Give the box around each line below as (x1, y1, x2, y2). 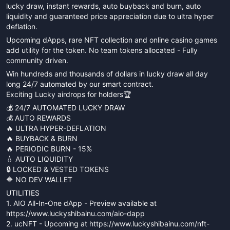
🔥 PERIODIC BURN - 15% (6, 144, 92, 153)
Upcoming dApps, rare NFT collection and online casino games (6, 35, 217, 44)
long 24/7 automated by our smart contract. (6, 80, 154, 88)
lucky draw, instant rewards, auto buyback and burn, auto (6, 2, 201, 10)
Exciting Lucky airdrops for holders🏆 (6, 90, 131, 99)
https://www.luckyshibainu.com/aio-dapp (6, 209, 145, 218)
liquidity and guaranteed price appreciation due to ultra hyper (6, 12, 214, 21)
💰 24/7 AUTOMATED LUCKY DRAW (6, 103, 125, 112)
